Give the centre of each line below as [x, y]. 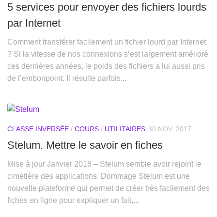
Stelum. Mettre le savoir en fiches [85, 145]
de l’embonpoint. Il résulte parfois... [67, 78]
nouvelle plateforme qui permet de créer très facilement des [108, 188]
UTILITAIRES [125, 129]
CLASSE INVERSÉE [38, 129]
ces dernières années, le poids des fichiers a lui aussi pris [106, 66]
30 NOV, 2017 [170, 129]
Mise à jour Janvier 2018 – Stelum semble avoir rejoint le [104, 164]
